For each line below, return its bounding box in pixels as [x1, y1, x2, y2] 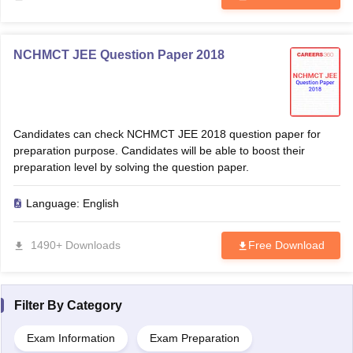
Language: [25, 197, 83, 210]
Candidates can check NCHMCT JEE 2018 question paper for [13, 128, 321, 140]
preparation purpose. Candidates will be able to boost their [13, 144, 305, 157]
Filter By [13, 299, 67, 312]
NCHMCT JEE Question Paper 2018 [13, 48, 225, 61]
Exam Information [26, 332, 115, 344]
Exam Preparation [149, 332, 240, 344]
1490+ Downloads [30, 239, 121, 251]
